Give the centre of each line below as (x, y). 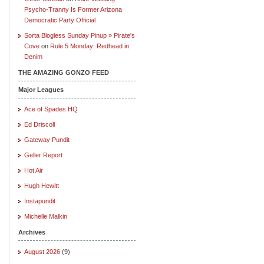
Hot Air (34, 170)
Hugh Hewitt (42, 185)
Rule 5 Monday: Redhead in (90, 46)
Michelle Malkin (46, 216)
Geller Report (43, 155)
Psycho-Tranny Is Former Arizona (73, 9)
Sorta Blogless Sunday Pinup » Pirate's (80, 35)
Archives (32, 232)
